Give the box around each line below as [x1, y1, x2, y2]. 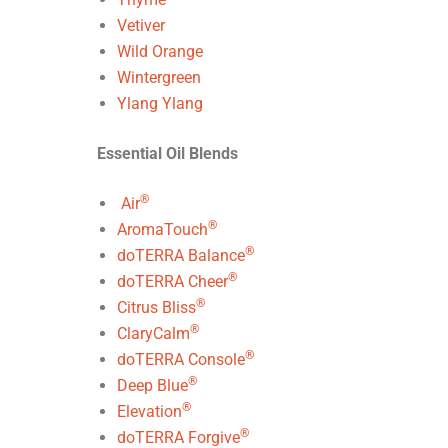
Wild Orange [117, 42, 203, 61]
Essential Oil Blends [97, 144, 242, 163]
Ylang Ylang [117, 94, 203, 113]
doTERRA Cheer [117, 272, 228, 291]
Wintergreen [117, 68, 201, 87]
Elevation [117, 402, 182, 421]
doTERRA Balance [117, 246, 245, 265]
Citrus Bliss [117, 298, 196, 317]
